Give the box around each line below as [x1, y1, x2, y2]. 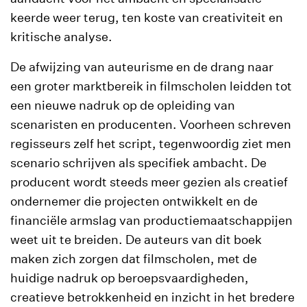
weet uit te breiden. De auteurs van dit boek [10, 232, 262, 247]
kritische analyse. [10, 29, 112, 44]
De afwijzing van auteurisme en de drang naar [10, 59, 273, 74]
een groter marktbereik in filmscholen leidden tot [10, 78, 292, 93]
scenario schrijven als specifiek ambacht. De [10, 155, 267, 170]
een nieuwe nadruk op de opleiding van [10, 97, 235, 112]
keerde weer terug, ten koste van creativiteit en [10, 10, 283, 25]
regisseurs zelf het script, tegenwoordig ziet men [10, 136, 291, 151]
